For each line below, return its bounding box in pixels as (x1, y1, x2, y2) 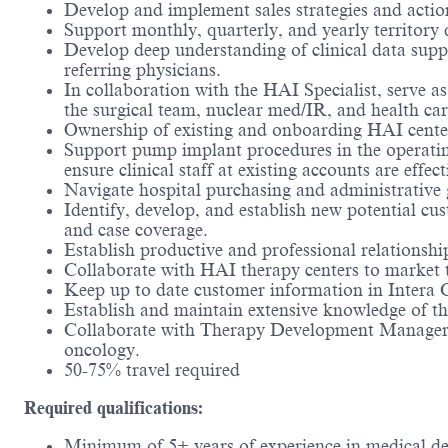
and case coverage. (64, 220, 208, 241)
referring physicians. (64, 60, 221, 81)
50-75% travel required (64, 360, 240, 381)
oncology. (64, 340, 140, 361)
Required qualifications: (24, 398, 203, 419)
